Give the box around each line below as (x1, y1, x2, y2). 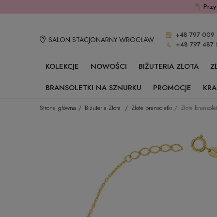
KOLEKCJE (46, 61, 79, 72)
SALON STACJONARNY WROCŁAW (48, 34, 154, 45)
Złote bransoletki (131, 104, 172, 112)
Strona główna (40, 104, 76, 112)
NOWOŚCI (91, 61, 127, 72)
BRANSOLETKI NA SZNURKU (46, 82, 141, 93)
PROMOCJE (153, 82, 191, 93)
